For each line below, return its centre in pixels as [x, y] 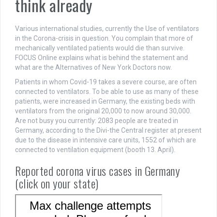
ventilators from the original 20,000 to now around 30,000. [103, 111]
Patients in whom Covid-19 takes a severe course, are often [106, 82]
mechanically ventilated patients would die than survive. [100, 48]
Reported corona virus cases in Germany [97, 171]
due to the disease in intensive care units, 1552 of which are [106, 140]
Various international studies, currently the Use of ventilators [107, 29]
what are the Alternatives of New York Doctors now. [93, 68]
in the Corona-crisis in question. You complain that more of [104, 39]
